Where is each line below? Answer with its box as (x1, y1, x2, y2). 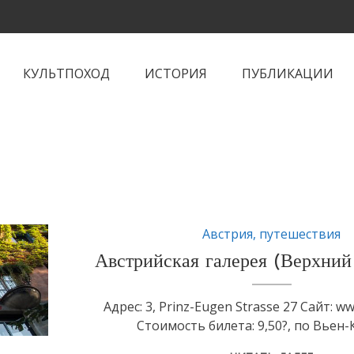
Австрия (202, 225, 254, 243)
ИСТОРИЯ (145, 65, 207, 82)
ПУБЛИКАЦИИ (242, 65, 333, 82)
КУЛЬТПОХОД (23, 65, 110, 82)
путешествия (259, 225, 341, 243)
